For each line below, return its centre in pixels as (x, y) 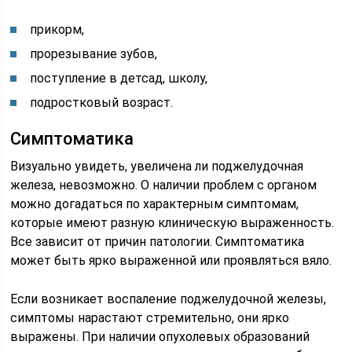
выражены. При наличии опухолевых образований (160, 337)
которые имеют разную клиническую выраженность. (172, 223)
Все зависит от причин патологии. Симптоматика (158, 242)
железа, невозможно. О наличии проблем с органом (164, 185)
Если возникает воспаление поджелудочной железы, (169, 299)
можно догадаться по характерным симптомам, (155, 204)
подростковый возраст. (102, 103)
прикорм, (57, 29)
